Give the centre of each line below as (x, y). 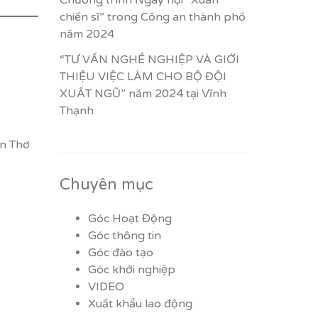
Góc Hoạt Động (130, 219)
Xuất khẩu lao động (140, 304)
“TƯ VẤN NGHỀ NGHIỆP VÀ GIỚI (149, 60)
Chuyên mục (106, 185)
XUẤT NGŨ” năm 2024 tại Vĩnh (143, 94)
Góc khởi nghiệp (131, 270)
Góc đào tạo (120, 253)
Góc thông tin (124, 236)
